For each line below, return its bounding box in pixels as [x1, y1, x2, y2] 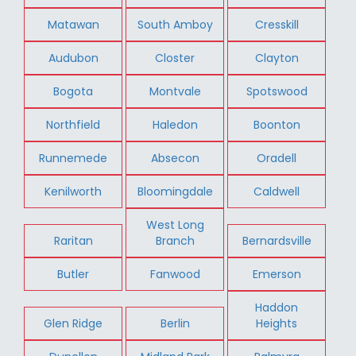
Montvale [149, 83, 201, 99]
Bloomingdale [137, 183, 213, 199]
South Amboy [137, 16, 213, 33]
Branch [155, 232, 195, 249]
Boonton [253, 116, 300, 133]
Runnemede [39, 149, 108, 166]
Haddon [255, 299, 299, 315]
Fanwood [149, 265, 200, 282]
